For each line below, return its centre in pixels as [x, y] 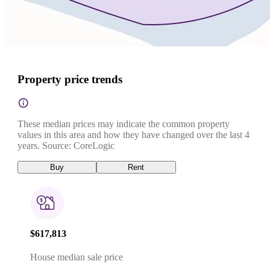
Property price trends [70, 79]
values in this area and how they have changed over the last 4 [133, 134]
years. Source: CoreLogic [66, 145]
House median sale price [77, 257]
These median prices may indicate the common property [124, 124]
